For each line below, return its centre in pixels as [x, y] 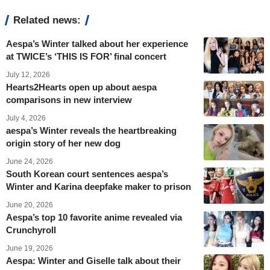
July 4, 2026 [26, 118]
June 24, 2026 [30, 161]
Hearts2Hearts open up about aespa [81, 87]
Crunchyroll [31, 230]
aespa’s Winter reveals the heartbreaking [91, 130]
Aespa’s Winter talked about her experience [97, 43]
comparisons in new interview [69, 99]
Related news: [47, 20]
